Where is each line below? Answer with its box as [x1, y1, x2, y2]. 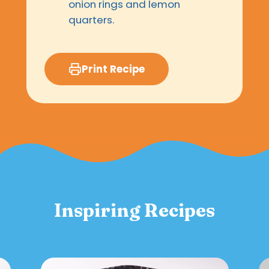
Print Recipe [82, 62, 145, 77]
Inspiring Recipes [54, 199, 215, 222]
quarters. [68, 13, 114, 28]
